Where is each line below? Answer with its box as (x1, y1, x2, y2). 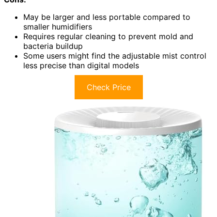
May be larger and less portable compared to (23, 12, 190, 22)
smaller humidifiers (23, 22, 92, 32)
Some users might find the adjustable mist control (23, 51, 206, 61)
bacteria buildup (23, 41, 83, 51)
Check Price (86, 82, 131, 93)
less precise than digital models (23, 61, 139, 71)
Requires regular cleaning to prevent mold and (23, 31, 193, 42)
